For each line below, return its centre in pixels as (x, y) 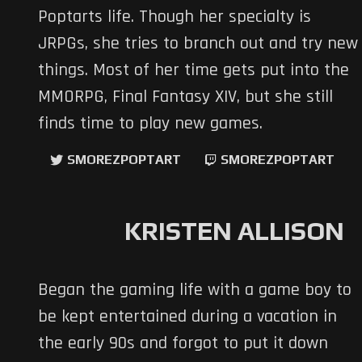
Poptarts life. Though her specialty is (175, 17)
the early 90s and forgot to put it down (183, 344)
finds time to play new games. (150, 124)
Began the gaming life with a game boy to (195, 290)
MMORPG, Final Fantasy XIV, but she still (185, 97)
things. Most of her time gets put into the (194, 71)
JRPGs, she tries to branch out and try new (198, 44)
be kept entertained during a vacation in (187, 317)
